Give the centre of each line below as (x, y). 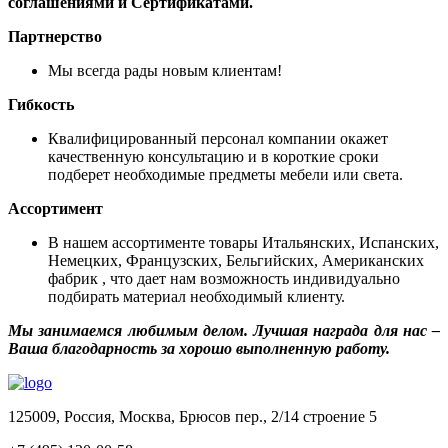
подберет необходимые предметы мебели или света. (225, 175)
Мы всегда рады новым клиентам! (165, 71)
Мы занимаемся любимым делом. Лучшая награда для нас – (224, 331)
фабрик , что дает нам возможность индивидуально (224, 279)
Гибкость (41, 105)
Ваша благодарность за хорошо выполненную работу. (199, 349)
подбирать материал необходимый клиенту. (196, 297)
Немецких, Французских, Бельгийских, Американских (236, 261)
